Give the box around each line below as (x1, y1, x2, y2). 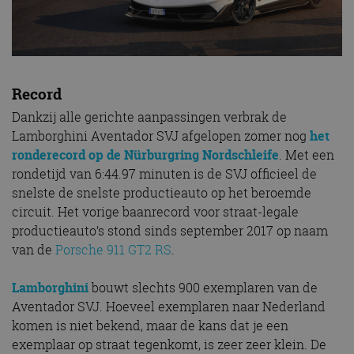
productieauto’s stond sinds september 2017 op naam (12, 222, 328, 240)
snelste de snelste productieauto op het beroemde (12, 184, 311, 202)
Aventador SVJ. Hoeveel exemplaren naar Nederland (12, 298, 326, 316)
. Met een (279, 146, 334, 164)
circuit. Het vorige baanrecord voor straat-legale (12, 203, 299, 221)
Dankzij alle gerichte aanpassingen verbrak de (12, 108, 287, 126)
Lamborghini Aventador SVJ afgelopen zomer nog (12, 127, 310, 145)
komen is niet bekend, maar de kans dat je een (12, 317, 288, 335)
